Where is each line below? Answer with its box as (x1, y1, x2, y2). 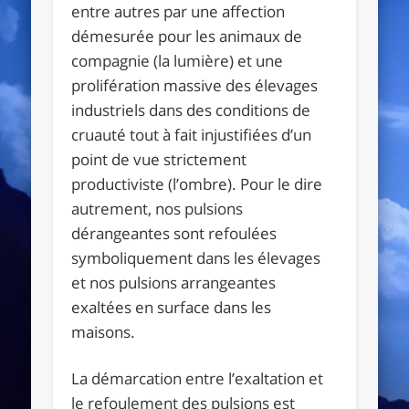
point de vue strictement (71, 148, 247, 170)
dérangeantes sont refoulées (71, 222, 278, 244)
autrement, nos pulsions (71, 197, 244, 219)
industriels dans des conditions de (71, 99, 311, 121)
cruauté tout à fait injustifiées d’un (71, 123, 312, 145)
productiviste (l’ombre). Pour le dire (71, 173, 323, 194)
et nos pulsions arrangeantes (71, 271, 277, 293)
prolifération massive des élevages (71, 74, 319, 96)
